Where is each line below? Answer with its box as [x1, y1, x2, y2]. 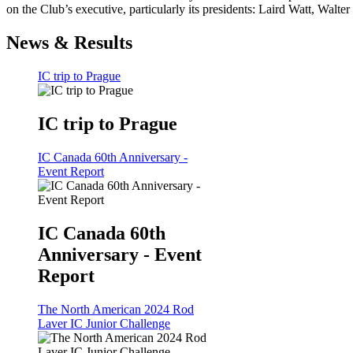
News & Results [6, 32, 132, 54]
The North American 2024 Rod [38, 302, 194, 316]
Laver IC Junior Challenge [38, 316, 170, 330]
